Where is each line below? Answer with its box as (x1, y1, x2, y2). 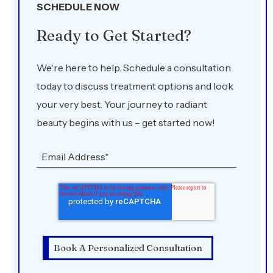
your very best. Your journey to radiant (37, 98, 207, 110)
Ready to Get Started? (37, 26, 191, 44)
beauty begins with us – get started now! (37, 116, 215, 129)
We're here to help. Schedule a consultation (37, 62, 231, 74)
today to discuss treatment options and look (37, 80, 233, 92)
